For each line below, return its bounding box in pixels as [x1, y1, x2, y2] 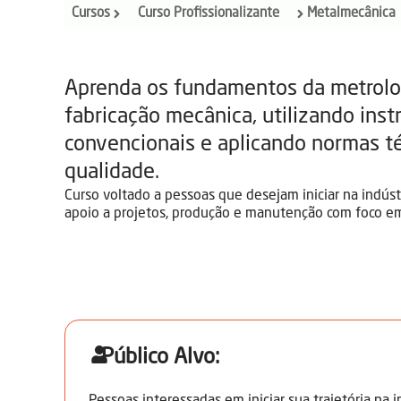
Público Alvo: [101, 347, 219, 369]
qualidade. [64, 162, 159, 183]
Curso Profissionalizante [138, 6, 279, 21]
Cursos [72, 6, 110, 21]
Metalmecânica [307, 6, 396, 21]
